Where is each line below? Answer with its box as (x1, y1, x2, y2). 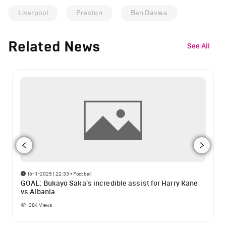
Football (73, 170, 91, 177)
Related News (8, 37, 101, 55)
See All (187, 42, 210, 50)
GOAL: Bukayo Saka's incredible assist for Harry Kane (21, 179, 198, 188)
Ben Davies (130, 8, 167, 17)
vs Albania (21, 188, 55, 197)
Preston (76, 8, 102, 17)
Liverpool (18, 8, 48, 17)
